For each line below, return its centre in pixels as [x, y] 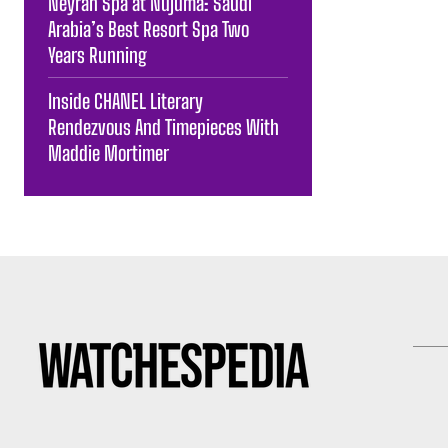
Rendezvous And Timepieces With [163, 126]
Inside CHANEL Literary [125, 100]
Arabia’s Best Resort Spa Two [148, 28]
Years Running [97, 54]
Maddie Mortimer [108, 152]
